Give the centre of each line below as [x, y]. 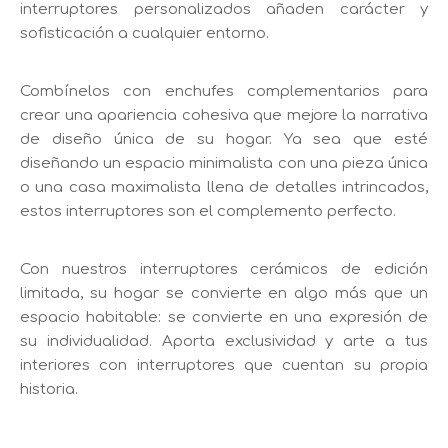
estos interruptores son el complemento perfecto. [208, 212]
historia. [49, 390]
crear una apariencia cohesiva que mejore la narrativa [224, 116]
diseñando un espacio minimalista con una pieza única [224, 164]
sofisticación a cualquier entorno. [144, 34]
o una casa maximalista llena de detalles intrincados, [224, 188]
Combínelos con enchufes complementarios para [224, 92]
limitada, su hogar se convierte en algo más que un [224, 294]
